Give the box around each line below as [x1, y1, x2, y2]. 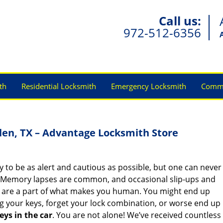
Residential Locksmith [21, 81, 96, 91]
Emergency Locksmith [111, 81, 186, 91]
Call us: [159, 12, 201, 29]
